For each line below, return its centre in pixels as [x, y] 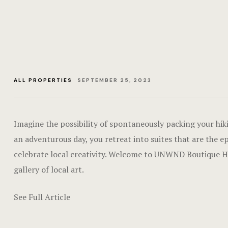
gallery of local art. [49, 169]
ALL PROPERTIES [43, 80]
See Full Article [42, 197]
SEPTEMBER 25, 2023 [115, 80]
